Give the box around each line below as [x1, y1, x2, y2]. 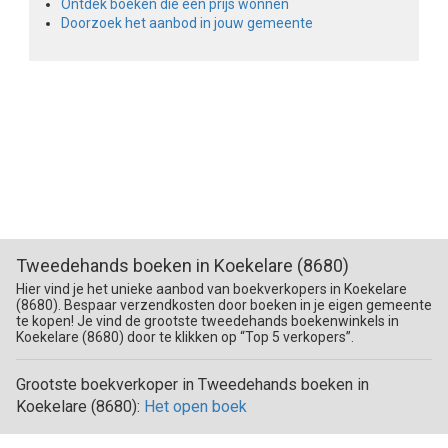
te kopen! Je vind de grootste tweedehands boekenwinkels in [16, 313, 399, 330]
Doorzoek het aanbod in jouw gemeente [60, 15, 313, 32]
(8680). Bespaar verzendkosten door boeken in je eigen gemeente [16, 297, 432, 314]
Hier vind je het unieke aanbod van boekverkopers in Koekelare [16, 281, 407, 298]
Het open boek [144, 397, 247, 417]
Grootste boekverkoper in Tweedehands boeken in [16, 375, 369, 395]
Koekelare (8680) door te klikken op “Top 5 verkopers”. [16, 329, 354, 346]
